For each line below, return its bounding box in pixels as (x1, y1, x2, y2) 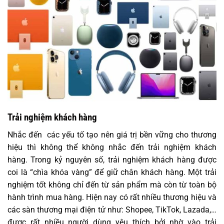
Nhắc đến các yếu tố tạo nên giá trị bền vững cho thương (7, 130, 216, 140)
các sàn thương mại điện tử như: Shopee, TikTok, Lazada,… (7, 205, 216, 215)
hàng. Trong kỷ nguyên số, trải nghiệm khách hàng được (7, 155, 216, 165)
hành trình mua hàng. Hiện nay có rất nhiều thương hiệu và (7, 192, 216, 202)
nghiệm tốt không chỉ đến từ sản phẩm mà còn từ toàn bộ (7, 180, 216, 190)
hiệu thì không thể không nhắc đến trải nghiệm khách (7, 142, 216, 152)
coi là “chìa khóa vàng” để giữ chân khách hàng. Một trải (7, 167, 216, 177)
